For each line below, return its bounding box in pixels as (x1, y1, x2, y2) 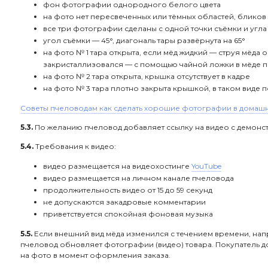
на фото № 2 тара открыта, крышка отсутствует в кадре (43, 72, 250, 81)
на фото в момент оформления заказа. (20, 251, 170, 260)
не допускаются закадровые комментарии (43, 197, 206, 206)
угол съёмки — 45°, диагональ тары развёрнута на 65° (43, 36, 245, 45)
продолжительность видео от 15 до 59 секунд (43, 185, 212, 194)
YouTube (191, 162, 221, 170)
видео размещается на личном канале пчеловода (43, 173, 234, 182)
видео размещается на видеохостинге (43, 162, 191, 170)
